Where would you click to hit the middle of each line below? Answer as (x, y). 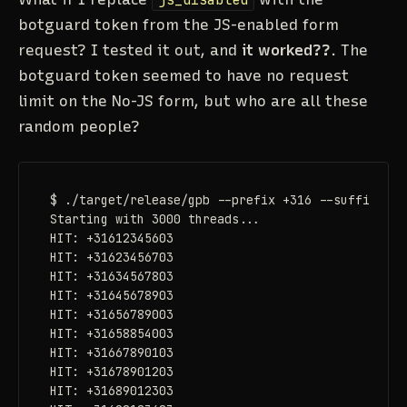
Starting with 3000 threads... (155, 219)
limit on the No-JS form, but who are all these (193, 101)
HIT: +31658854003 (111, 334)
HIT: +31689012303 (111, 391)
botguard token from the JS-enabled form (179, 25)
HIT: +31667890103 (111, 353)
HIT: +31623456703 (111, 258)
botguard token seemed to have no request (184, 76)
